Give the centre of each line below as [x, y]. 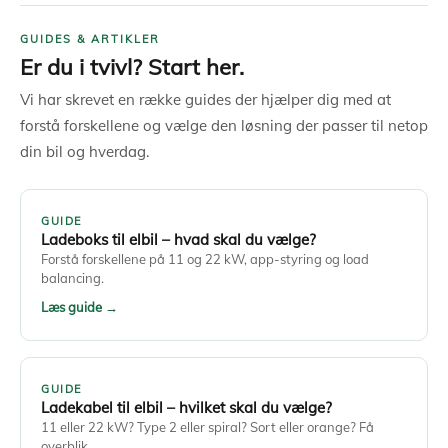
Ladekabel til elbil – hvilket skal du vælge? [186, 408]
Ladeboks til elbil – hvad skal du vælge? [178, 240]
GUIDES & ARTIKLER [90, 39]
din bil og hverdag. [84, 152]
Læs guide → [79, 307]
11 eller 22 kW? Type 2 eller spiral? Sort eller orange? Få [207, 427]
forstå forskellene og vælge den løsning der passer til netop [224, 126]
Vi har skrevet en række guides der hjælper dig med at [205, 100]
